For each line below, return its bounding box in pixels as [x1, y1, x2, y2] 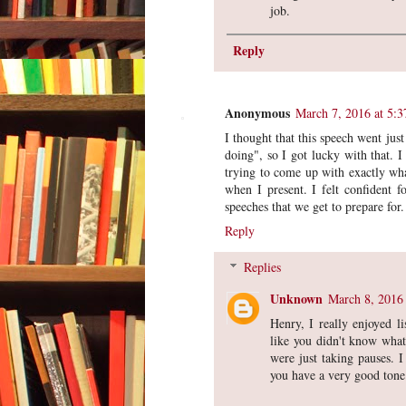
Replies [244, 257, 282, 275]
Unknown [270, 288, 323, 308]
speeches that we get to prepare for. [225, 197, 404, 215]
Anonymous [225, 102, 290, 122]
